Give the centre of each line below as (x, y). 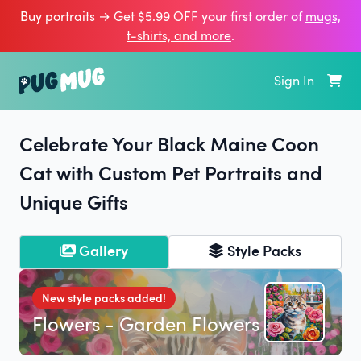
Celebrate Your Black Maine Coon (169, 143)
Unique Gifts (74, 201)
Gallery (103, 250)
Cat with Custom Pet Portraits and (171, 172)
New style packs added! (104, 297)
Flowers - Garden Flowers (146, 323)
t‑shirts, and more (179, 35)
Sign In (294, 81)
